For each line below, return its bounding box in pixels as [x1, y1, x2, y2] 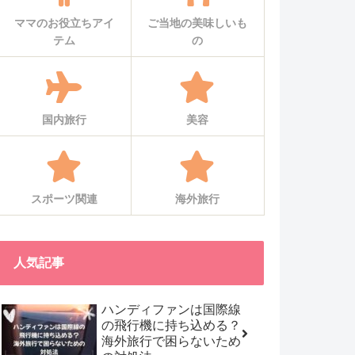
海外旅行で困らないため [101, 334, 241, 348]
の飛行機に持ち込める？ [101, 318, 241, 332]
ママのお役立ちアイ [13, 17, 114, 30]
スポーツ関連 [30, 193, 97, 206]
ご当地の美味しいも [147, 17, 247, 30]
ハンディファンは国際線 [101, 302, 241, 316]
